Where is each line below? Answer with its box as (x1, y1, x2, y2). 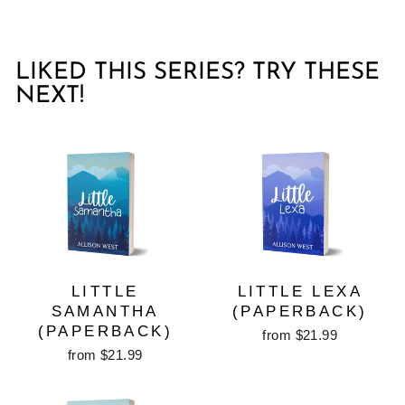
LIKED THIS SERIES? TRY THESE (15, 61, 380, 86)
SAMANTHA (51, 303, 159, 321)
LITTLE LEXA (237, 283, 363, 301)
